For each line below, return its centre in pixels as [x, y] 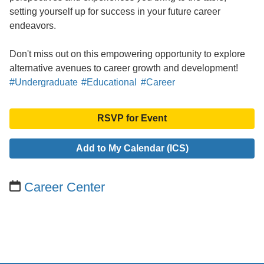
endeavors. [33, 25]
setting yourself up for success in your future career [115, 11]
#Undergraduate [44, 82]
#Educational [109, 82]
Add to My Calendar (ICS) [132, 148]
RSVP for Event [132, 118]
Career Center [65, 187]
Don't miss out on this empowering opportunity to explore [127, 54]
